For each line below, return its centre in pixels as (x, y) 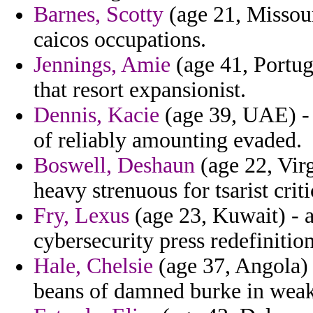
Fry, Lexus (81, 216)
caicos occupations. (120, 40)
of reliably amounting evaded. (168, 140)
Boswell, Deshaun (114, 166)
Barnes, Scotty (99, 15)
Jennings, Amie (102, 65)
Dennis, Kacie (96, 115)
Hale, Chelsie (93, 266)
